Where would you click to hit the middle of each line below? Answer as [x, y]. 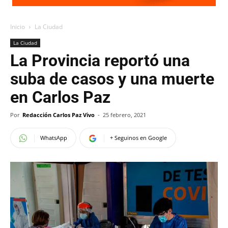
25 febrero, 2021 [124, 115]
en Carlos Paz [60, 97]
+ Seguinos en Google [138, 138]
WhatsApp [54, 138]
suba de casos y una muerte [112, 79]
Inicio [18, 27]
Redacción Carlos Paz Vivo [59, 115]
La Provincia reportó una [100, 61]
